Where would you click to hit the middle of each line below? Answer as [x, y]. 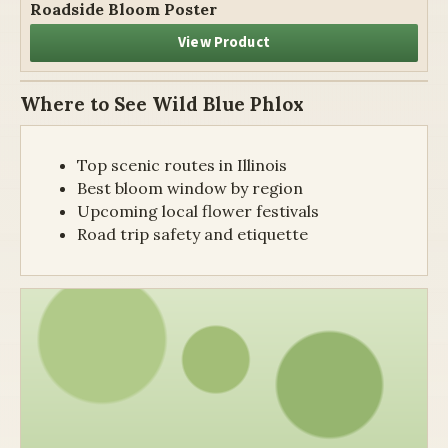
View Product [224, 43]
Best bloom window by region [190, 188]
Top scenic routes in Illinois [182, 165]
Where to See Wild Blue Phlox [162, 104]
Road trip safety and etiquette [192, 234]
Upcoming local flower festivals [198, 211]
